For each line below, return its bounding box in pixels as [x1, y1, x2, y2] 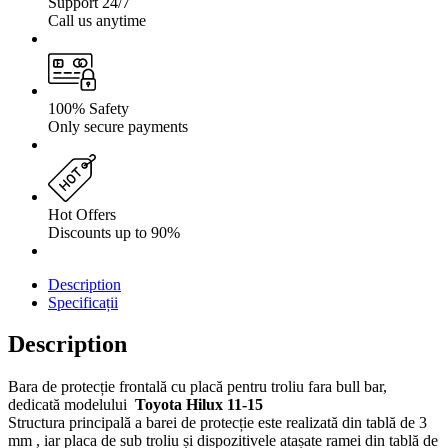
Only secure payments [48, 117, 188, 135]
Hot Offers [48, 205, 116, 223]
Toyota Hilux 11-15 [135, 396, 263, 414]
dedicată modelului [8, 396, 135, 414]
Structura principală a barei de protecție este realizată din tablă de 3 [8, 414, 427, 432]
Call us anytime [48, 11, 146, 29]
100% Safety [48, 99, 129, 117]
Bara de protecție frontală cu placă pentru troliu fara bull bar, [8, 378, 387, 396]
